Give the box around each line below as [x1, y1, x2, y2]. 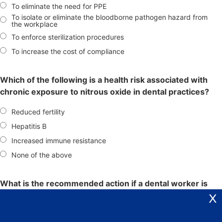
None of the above [11, 150, 72, 159]
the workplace [11, 20, 57, 29]
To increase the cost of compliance [11, 47, 124, 55]
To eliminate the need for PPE [11, 1, 107, 10]
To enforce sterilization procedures [11, 32, 124, 41]
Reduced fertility [11, 107, 65, 116]
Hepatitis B [11, 121, 47, 130]
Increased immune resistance [11, 136, 106, 145]
